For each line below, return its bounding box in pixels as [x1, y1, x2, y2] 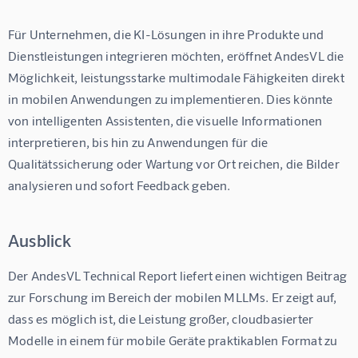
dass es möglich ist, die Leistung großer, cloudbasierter [8, 311, 316, 327]
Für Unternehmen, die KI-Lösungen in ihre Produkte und [8, 26, 327, 42]
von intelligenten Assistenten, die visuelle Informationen [8, 113, 325, 129]
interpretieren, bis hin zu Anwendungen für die [8, 134, 271, 150]
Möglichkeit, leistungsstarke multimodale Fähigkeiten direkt [8, 70, 348, 86]
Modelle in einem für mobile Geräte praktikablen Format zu [8, 332, 340, 348]
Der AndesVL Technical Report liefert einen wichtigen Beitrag [8, 268, 350, 284]
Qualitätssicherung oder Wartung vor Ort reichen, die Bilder [8, 156, 343, 172]
